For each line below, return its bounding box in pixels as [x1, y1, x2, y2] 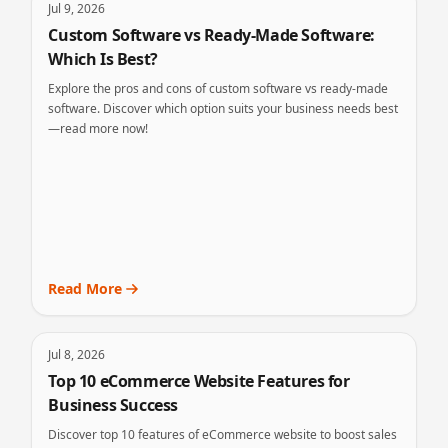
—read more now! [48, 120, 149, 137]
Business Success [48, 394, 178, 416]
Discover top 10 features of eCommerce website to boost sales [48, 426, 398, 443]
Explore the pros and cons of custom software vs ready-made [48, 80, 389, 97]
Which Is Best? [48, 48, 158, 70]
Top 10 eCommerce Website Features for [48, 370, 350, 392]
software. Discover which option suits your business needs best [48, 100, 399, 117]
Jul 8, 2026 [48, 346, 106, 363]
